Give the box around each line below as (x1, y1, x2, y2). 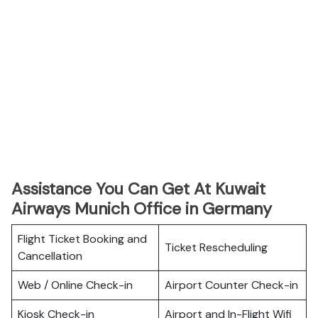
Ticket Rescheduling (165, 240, 268, 255)
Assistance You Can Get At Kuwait (11, 178, 265, 199)
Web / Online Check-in (18, 278, 133, 292)
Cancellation (18, 248, 82, 263)
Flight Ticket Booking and (18, 231, 147, 246)
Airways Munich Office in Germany (11, 198, 272, 219)
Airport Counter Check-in (165, 278, 298, 292)
